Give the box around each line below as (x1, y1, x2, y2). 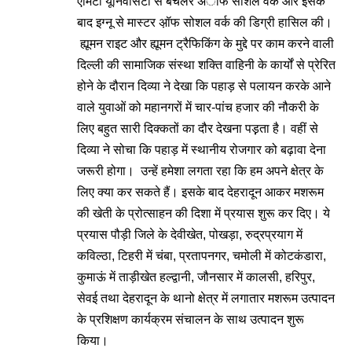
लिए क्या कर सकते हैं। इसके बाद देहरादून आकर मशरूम (77, 185, 324, 199)
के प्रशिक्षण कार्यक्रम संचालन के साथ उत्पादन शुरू (77, 313, 304, 326)
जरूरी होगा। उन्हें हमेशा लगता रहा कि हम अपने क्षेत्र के (77, 164, 324, 178)
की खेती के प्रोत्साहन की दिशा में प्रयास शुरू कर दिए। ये (77, 207, 330, 220)
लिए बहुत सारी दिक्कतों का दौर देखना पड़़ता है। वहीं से (77, 122, 318, 135)
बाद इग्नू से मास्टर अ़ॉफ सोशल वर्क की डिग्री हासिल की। (77, 16, 332, 29)
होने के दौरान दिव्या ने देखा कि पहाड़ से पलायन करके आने (77, 79, 331, 93)
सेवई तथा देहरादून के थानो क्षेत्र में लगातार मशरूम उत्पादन (77, 291, 335, 305)
